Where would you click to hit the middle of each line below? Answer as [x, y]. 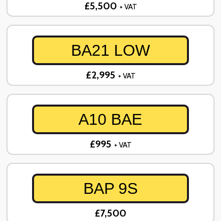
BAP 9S [110, 189]
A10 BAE [110, 120]
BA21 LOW [110, 51]
